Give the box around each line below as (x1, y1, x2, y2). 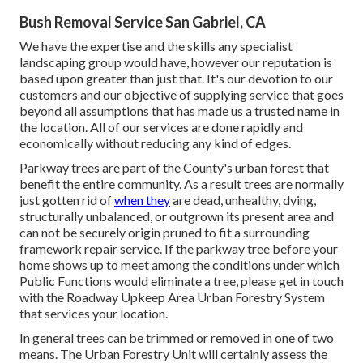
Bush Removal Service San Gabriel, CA (19, 12, 266, 31)
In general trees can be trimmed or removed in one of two (19, 329, 334, 345)
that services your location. (19, 305, 168, 321)
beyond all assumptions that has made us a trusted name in (19, 102, 340, 118)
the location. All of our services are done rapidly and (19, 118, 303, 135)
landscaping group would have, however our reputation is (19, 53, 332, 70)
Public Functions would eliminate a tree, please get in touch (19, 272, 344, 288)
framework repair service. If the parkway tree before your (19, 240, 338, 256)
